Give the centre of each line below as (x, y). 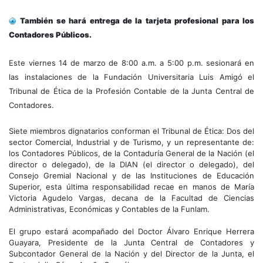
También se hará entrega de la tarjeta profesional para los (137, 20)
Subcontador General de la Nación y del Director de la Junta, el (131, 253)
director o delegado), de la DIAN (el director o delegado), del (131, 164)
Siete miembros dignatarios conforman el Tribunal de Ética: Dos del (131, 131)
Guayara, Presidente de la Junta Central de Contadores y (131, 242)
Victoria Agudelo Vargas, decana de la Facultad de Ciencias (131, 198)
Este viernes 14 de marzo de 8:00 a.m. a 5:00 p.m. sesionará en (131, 63)
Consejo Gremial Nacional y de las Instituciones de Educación (131, 175)
